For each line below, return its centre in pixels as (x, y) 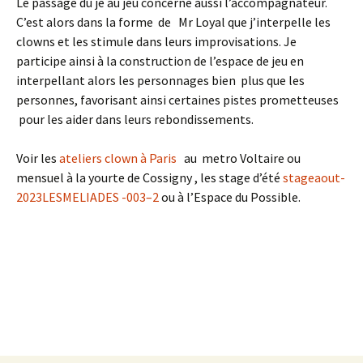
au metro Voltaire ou (241, 158)
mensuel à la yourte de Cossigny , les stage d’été (149, 177)
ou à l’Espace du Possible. (230, 197)
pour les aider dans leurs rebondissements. (135, 119)
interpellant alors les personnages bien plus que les (160, 80)
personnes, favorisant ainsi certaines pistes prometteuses (177, 100)
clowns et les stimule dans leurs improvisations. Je (156, 41)
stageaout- (314, 177)
